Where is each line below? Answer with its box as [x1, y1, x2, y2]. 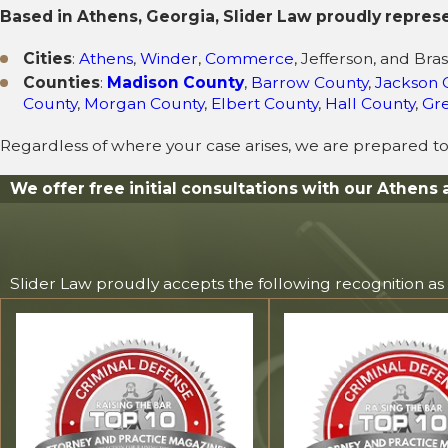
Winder [140, 49, 199, 69]
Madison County [107, 73, 245, 93]
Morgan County [84, 94, 205, 114]
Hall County [325, 94, 416, 114]
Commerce [205, 49, 295, 69]
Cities [23, 49, 73, 69]
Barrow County [251, 73, 369, 93]
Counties [23, 73, 101, 93]
